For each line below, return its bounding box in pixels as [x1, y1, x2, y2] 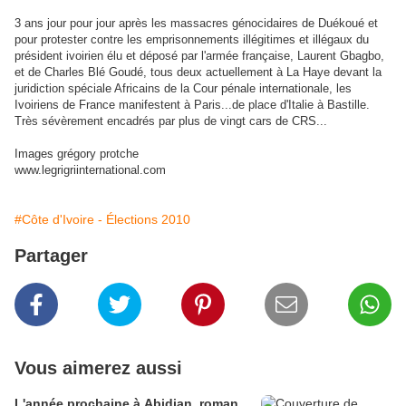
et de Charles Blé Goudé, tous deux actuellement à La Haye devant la [14, 65, 382, 80]
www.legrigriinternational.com [14, 163, 166, 178]
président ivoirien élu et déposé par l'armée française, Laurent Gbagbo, [14, 49, 384, 63]
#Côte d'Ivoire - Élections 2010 [14, 212, 190, 227]
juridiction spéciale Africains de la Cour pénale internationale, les [14, 82, 352, 96]
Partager [14, 246, 88, 266]
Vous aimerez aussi [14, 358, 182, 379]
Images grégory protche [14, 147, 139, 161]
